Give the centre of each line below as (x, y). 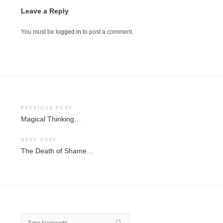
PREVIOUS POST (47, 108)
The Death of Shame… (57, 151)
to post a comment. (107, 32)
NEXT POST (39, 140)
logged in (68, 32)
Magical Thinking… (51, 119)
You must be (38, 32)
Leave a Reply (45, 11)
